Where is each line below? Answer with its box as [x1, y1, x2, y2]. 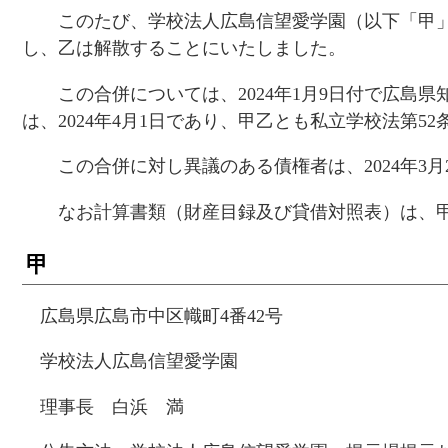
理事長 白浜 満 [40, 396, 185, 417]
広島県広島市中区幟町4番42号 [40, 305, 284, 326]
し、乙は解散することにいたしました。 [21, 38, 346, 59]
